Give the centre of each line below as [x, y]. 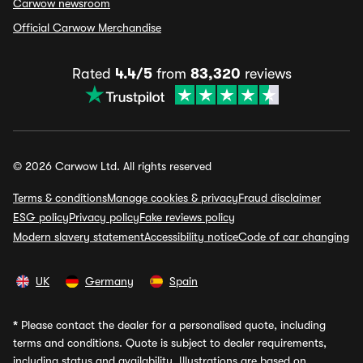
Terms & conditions [60, 198]
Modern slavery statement [79, 237]
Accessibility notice [191, 237]
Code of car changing [294, 237]
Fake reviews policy [187, 218]
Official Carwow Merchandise [87, 28]
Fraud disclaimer [280, 198]
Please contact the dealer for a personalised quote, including [172, 325]
